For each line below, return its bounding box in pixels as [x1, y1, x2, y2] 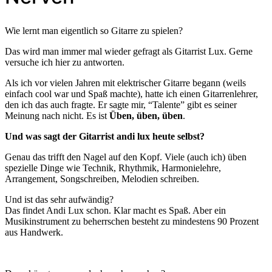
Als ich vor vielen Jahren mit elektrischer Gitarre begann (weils [5, 77, 246, 88]
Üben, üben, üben [109, 110, 183, 121]
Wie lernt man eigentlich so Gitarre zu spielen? [5, 25, 183, 36]
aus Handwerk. [5, 226, 63, 237]
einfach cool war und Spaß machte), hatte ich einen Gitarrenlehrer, [5, 88, 258, 99]
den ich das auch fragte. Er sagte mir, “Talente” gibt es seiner [5, 99, 237, 110]
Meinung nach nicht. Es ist [5, 110, 109, 121]
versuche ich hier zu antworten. [5, 56, 124, 67]
